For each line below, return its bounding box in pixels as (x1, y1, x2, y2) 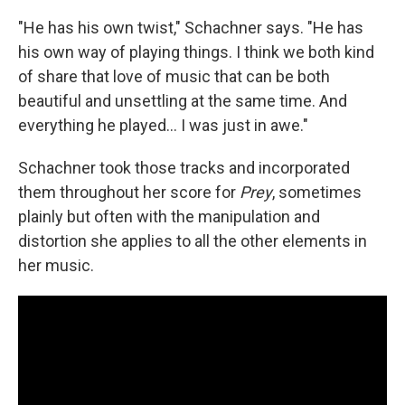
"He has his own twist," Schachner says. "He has (18, 17, 363, 37)
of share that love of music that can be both (18, 66, 330, 86)
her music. (18, 255, 94, 275)
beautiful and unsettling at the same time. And (18, 90, 347, 110)
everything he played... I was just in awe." (18, 115, 308, 135)
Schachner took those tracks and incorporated (18, 157, 350, 177)
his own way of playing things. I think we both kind (18, 42, 374, 61)
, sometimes (272, 182, 362, 202)
